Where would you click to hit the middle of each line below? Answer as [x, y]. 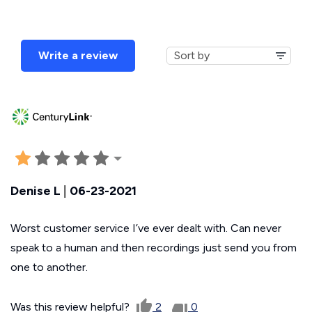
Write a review [78, 55]
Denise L [36, 190]
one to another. [49, 267]
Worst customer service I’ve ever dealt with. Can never [146, 228]
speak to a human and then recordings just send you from [154, 247]
